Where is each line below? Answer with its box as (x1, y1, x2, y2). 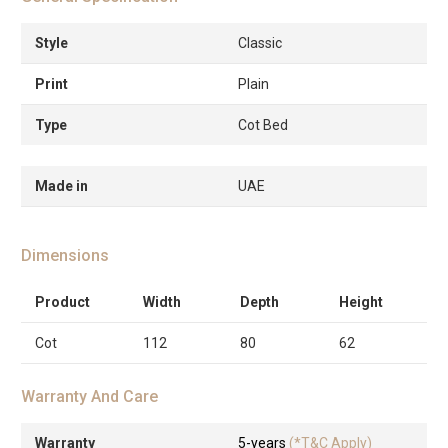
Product (35, 293, 90, 310)
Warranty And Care (21, 386, 158, 406)
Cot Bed (238, 116, 288, 133)
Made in (35, 177, 88, 194)
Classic (238, 34, 282, 51)
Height (339, 293, 383, 310)
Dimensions (21, 245, 109, 265)
